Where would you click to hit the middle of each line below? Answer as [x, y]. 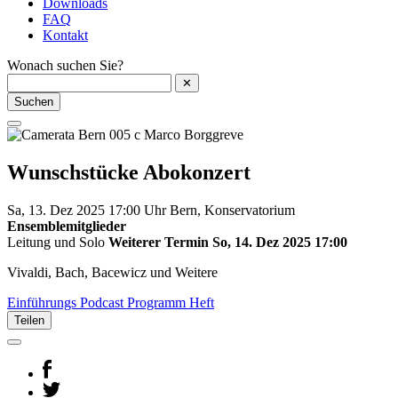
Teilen [29, 321]
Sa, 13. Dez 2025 [58, 211]
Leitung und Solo [58, 243]
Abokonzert [197, 173]
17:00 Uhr [139, 211]
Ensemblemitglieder [67, 227]
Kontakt [65, 36]
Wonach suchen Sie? [65, 66]
